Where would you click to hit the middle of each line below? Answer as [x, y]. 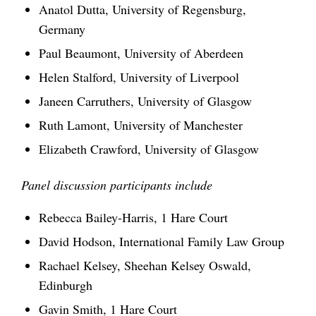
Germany [62, 29]
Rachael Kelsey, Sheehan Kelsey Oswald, [145, 266]
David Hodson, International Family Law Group [162, 242]
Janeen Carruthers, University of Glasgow [145, 101]
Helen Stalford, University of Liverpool [139, 77]
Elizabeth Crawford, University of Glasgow [149, 149]
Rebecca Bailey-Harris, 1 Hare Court [133, 218]
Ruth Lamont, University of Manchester [141, 125]
